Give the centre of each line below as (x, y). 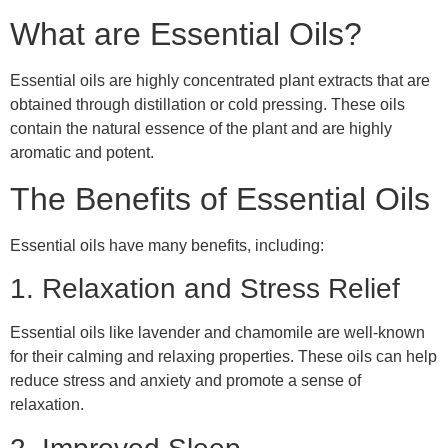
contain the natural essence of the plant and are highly (201, 129)
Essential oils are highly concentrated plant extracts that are (220, 81)
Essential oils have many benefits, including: (167, 245)
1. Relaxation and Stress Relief (205, 289)
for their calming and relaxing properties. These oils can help (223, 357)
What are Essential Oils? (186, 34)
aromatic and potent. (82, 153)
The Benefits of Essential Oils (220, 198)
